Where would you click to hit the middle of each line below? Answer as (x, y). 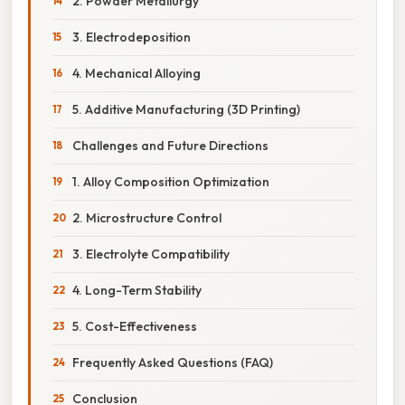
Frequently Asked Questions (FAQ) (173, 362)
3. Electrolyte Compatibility (151, 254)
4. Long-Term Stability (137, 290)
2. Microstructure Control (147, 217)
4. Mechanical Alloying (137, 73)
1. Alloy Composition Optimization (171, 181)
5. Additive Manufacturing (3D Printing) (186, 109)
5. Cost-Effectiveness (135, 326)
